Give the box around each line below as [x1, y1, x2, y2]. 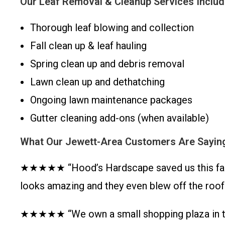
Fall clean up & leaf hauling [30, 40, 147, 52]
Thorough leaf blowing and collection [30, 22, 194, 34]
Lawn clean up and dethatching [30, 76, 165, 88]
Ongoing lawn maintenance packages [30, 94, 192, 106]
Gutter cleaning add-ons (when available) [30, 112, 209, 124]
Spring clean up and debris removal [30, 58, 184, 70]
